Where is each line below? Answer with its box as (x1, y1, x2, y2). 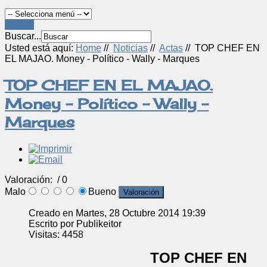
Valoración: (5, 174, 55, 185)
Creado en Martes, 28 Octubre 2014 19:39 (29, 207, 206, 218)
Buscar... (5, 31, 41, 41)
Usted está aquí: (5, 43, 76, 53)
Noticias (113, 43, 148, 53)
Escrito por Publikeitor (29, 218, 122, 229)
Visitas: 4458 (29, 229, 83, 240)
